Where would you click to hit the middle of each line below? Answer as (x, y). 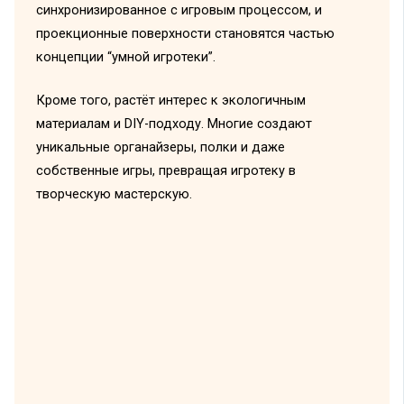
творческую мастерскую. (114, 194)
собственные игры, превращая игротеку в (165, 171)
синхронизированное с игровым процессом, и (179, 10)
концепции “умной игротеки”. (125, 57)
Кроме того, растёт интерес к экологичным (170, 101)
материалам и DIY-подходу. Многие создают (174, 124)
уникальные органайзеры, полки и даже (160, 147)
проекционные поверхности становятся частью (185, 34)
